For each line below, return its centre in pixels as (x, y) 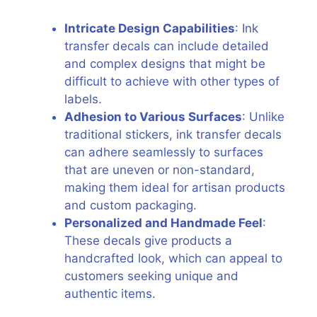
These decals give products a (148, 241)
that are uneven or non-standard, (160, 170)
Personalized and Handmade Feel (163, 223)
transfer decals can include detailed (167, 46)
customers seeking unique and (151, 276)
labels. (83, 99)
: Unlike (263, 117)
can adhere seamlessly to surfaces (164, 152)
